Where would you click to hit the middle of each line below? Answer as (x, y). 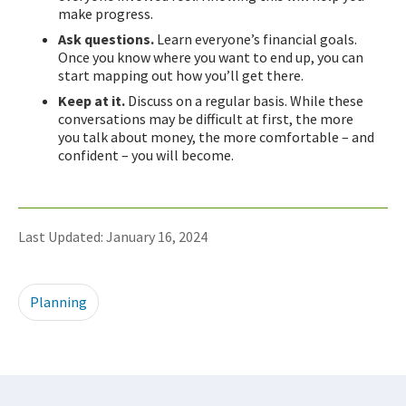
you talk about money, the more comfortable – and (216, 137)
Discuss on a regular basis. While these (246, 101)
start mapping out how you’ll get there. (181, 76)
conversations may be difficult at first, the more (206, 119)
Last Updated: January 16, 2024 (113, 237)
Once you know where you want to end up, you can (211, 58)
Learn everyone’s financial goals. (256, 39)
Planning (58, 302)
